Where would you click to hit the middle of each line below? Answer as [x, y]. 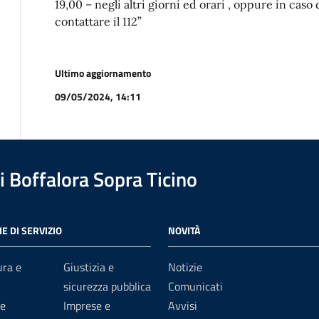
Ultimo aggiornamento [103, 73]
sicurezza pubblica [107, 286]
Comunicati [195, 286]
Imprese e [87, 305]
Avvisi [183, 305]
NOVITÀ [184, 230]
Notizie [185, 267]
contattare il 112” [98, 21]
